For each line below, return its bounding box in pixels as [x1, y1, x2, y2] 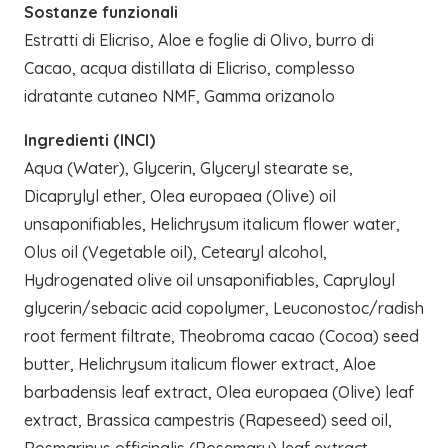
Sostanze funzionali [24, 2, 178, 23]
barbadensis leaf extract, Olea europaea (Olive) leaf [24, 382, 414, 403]
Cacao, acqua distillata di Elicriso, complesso [24, 58, 355, 79]
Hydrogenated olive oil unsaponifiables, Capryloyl [24, 270, 395, 291]
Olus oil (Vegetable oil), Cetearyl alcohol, [24, 242, 327, 263]
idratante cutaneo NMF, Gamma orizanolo [24, 86, 335, 107]
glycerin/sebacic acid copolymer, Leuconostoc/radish [24, 298, 424, 319]
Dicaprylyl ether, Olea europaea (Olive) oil [24, 186, 336, 207]
